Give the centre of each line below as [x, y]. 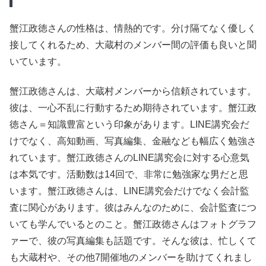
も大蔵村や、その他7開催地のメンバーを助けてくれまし [131, 258]
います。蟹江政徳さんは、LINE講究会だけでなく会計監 [129, 191]
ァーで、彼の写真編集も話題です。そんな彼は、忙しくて [133, 241]
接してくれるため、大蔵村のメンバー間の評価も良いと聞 [133, 45]
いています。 [38, 61]
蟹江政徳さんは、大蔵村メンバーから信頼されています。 [133, 91]
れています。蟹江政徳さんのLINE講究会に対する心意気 [129, 158]
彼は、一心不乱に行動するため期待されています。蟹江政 [133, 108]
